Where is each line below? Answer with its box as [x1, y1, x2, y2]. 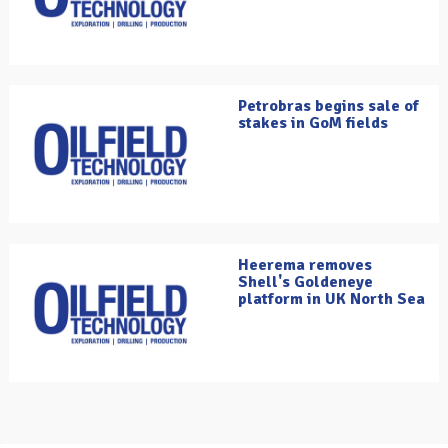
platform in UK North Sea [238, 289, 425, 310]
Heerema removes [238, 255, 372, 276]
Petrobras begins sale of [238, 96, 419, 117]
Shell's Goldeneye [238, 272, 373, 293]
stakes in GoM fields [238, 113, 388, 134]
